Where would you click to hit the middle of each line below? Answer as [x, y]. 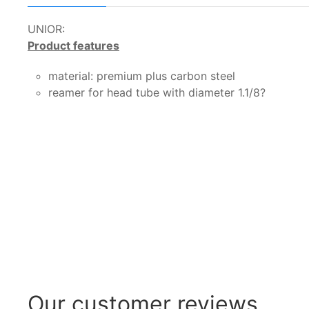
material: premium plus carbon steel [142, 76]
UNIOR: [46, 29]
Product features [73, 45]
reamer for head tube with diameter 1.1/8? [157, 92]
